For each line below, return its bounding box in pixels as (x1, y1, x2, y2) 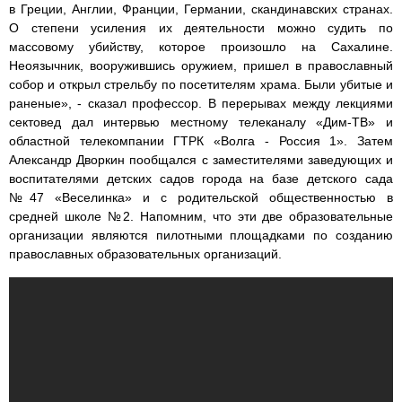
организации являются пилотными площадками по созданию (9, 228, 393, 243)
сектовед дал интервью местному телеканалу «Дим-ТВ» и (9, 115, 393, 130)
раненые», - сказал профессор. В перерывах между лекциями (9, 96, 393, 111)
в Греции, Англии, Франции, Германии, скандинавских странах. (9, 2, 393, 17)
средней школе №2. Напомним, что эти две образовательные (9, 209, 393, 224)
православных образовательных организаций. (9, 247, 282, 262)
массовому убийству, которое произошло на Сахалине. (9, 39, 393, 55)
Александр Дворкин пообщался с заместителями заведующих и (9, 153, 393, 168)
